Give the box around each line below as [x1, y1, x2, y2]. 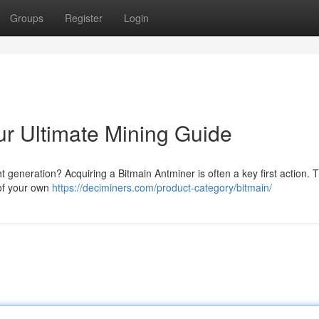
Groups [10, 11, 43, 25]
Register [65, 11, 103, 25]
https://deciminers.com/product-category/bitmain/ [52, 180, 272, 194]
